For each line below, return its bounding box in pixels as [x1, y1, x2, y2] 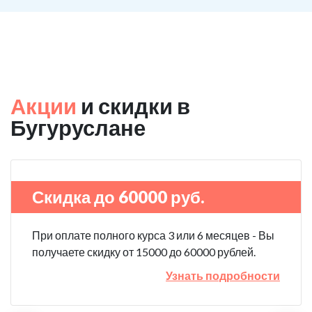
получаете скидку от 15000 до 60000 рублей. [32, 245, 256, 258]
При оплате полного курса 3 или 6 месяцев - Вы [32, 228, 274, 242]
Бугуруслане [10, 114, 146, 141]
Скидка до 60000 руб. [32, 187, 205, 207]
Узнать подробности [166, 269, 280, 282]
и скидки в [77, 93, 190, 119]
